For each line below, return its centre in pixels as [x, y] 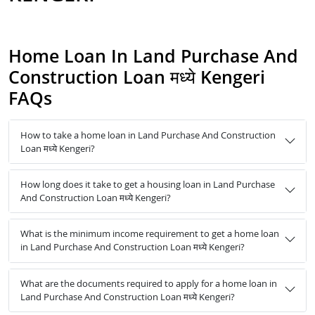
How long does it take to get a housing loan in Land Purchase [148, 184]
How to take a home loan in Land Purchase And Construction [148, 135]
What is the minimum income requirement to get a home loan [150, 234]
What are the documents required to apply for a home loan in [149, 283]
